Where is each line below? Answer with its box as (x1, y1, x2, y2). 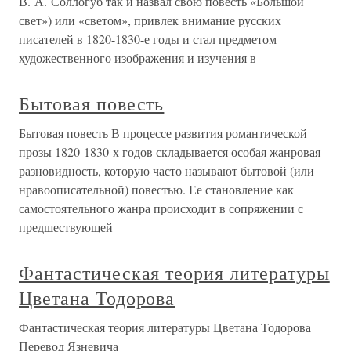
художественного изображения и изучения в (19, 49, 256, 66)
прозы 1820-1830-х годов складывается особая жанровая (19, 143, 320, 160)
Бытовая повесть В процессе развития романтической (19, 125, 307, 141)
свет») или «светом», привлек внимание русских (19, 12, 281, 28)
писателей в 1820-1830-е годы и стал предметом (19, 31, 277, 47)
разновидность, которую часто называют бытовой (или (19, 162, 314, 179)
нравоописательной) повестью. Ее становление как (19, 181, 294, 197)
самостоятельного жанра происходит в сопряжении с (19, 200, 303, 216)
